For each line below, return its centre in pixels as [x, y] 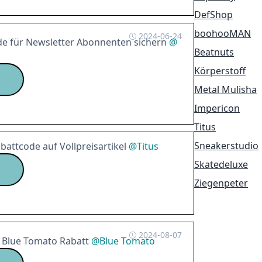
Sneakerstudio [226, 146]
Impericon [217, 108]
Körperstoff [220, 71]
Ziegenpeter [221, 183]
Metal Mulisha [225, 89]
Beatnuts [214, 52]
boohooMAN [223, 33]
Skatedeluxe [221, 164]
